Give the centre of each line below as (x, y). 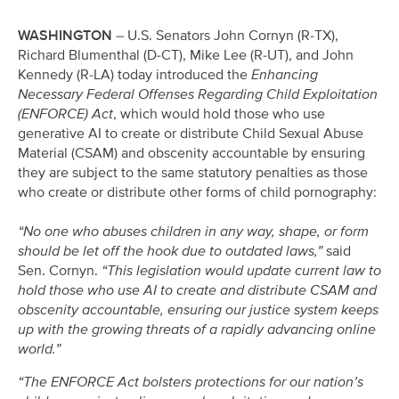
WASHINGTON (65, 36)
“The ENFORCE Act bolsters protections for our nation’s (191, 382)
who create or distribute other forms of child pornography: (197, 193)
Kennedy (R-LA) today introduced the (134, 75)
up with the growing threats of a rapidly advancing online (197, 330)
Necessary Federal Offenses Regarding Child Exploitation (198, 95)
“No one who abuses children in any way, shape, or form (193, 232)
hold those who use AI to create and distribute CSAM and (197, 291)
